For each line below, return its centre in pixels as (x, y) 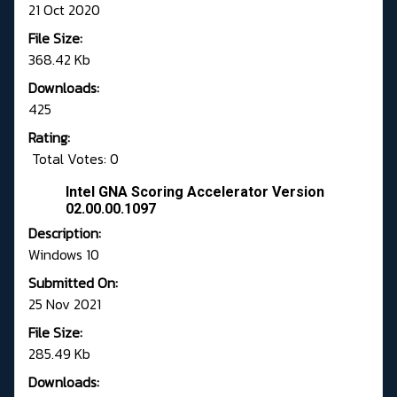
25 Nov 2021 (65, 304)
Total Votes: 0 (74, 159)
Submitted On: (73, 283)
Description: (65, 234)
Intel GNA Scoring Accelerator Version (195, 192)
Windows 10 (64, 255)
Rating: (49, 138)
